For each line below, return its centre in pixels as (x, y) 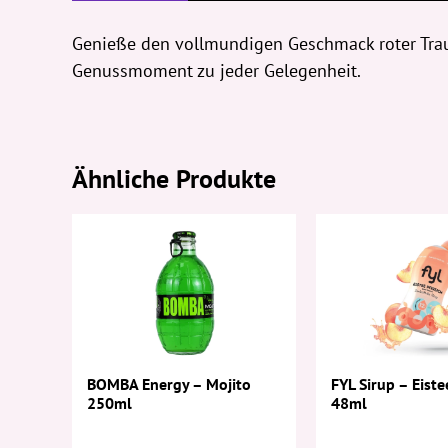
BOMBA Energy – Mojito (169, 384)
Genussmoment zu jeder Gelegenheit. (216, 71)
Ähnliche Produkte (174, 179)
